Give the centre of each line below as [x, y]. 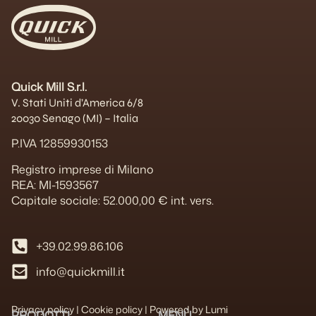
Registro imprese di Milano [83, 169]
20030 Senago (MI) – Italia [75, 118]
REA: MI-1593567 [55, 184]
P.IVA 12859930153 [60, 144]
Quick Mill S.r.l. [49, 86]
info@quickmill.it [80, 271]
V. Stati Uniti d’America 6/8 [77, 102]
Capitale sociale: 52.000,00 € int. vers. [113, 200]
